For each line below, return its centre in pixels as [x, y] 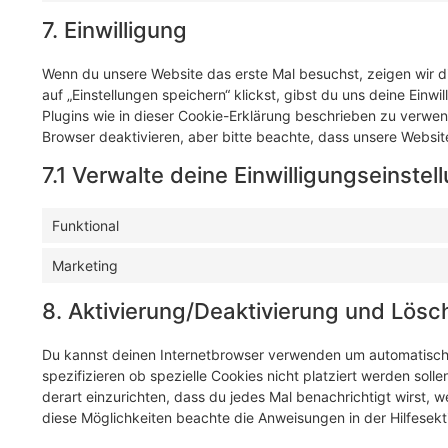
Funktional [85, 226]
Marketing [85, 266]
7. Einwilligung [114, 30]
